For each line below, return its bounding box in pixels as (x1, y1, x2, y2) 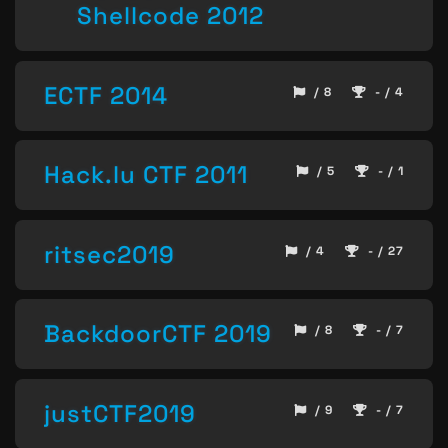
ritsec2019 (44, 238, 175, 270)
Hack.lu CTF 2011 (44, 159, 248, 191)
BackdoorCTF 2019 (44, 318, 272, 350)
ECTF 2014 (44, 79, 168, 111)
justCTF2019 (44, 398, 196, 430)
